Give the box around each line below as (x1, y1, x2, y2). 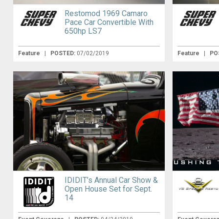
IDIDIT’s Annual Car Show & (64, 175, 158, 185)
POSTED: (50, 49, 77, 57)
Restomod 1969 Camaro (64, 8, 148, 18)
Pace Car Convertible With (64, 17, 153, 27)
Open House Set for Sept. (64, 184, 152, 194)
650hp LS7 (64, 26, 102, 36)
